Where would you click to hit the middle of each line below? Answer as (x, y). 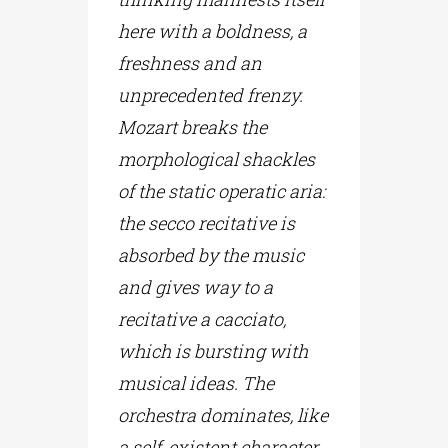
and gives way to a (196, 286)
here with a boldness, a (213, 30)
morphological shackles (217, 158)
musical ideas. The (196, 382)
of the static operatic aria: (222, 190)
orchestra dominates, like (223, 414)
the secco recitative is (207, 222)
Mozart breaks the (193, 126)
